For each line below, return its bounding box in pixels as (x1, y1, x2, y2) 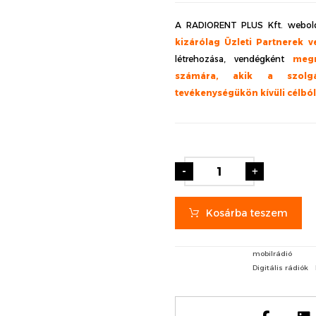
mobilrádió (253, 249, 293, 258)
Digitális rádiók (253, 263, 309, 272)
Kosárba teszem (206, 207, 288, 219)
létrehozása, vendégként (175, 54, 293, 64)
